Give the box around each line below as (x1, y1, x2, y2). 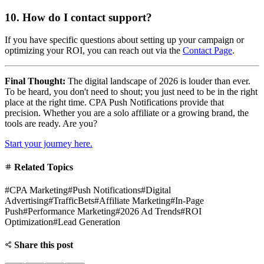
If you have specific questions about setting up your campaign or (5, 35, 244, 45)
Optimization (5, 216, 53, 227)
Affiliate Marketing (99, 195, 170, 206)
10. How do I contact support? (5, 11, 152, 24)
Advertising (5, 195, 48, 206)
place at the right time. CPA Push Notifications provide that (5, 97, 224, 108)
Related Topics (12, 161, 73, 172)
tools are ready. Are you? (5, 118, 97, 129)
